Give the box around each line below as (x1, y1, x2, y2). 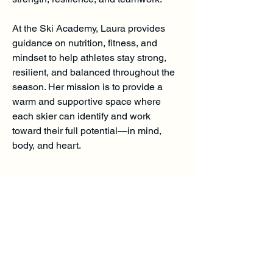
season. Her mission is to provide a (12, 81, 163, 93)
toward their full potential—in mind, (12, 125, 161, 136)
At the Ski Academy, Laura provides (12, 23, 165, 34)
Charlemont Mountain (12, 214, 178, 236)
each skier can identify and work (12, 110, 151, 122)
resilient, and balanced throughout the (12, 66, 175, 78)
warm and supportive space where (12, 96, 161, 107)
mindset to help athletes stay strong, (12, 52, 166, 63)
